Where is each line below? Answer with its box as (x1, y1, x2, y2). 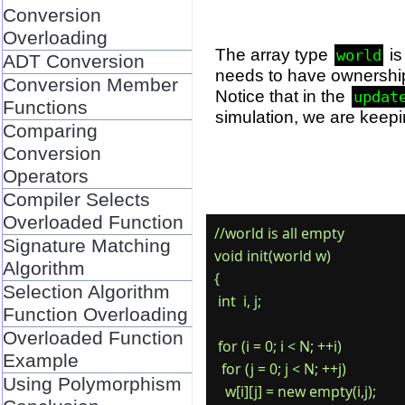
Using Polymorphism (2, 372, 182, 395)
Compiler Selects (2, 188, 150, 211)
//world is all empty (213, 223, 344, 244)
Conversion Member (2, 73, 178, 96)
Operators (2, 165, 89, 187)
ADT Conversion (2, 50, 145, 72)
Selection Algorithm (2, 280, 170, 303)
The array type (214, 43, 333, 64)
